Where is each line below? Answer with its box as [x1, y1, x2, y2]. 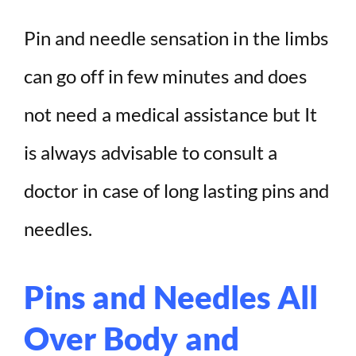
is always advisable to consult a [24, 141, 277, 164]
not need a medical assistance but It [24, 103, 318, 126]
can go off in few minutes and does [24, 64, 308, 88]
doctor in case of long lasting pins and [24, 179, 330, 203]
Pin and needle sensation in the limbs [24, 26, 329, 50]
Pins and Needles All [24, 278, 319, 317]
